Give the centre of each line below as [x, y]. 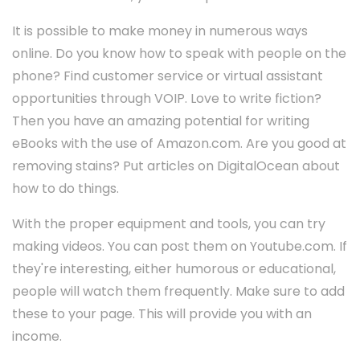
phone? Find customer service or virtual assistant [168, 76]
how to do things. [65, 189]
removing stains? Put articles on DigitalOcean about [176, 166]
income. [37, 337]
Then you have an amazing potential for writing [161, 121]
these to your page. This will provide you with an [162, 314]
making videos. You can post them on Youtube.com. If [180, 247]
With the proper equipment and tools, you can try [169, 224]
